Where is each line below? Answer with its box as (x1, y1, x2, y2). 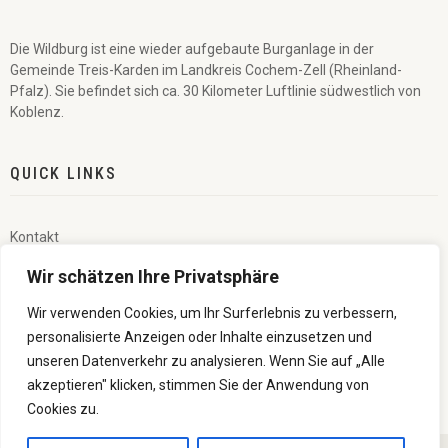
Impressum (10, 313, 82, 329)
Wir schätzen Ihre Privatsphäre (27, 266, 279, 287)
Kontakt (10, 229, 59, 245)
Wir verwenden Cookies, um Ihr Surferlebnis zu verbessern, (27, 305, 397, 321)
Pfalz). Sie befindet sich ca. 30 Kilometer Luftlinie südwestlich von (10, 83, 421, 99)
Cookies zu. (27, 401, 99, 417)
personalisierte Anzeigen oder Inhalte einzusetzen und (27, 329, 372, 345)
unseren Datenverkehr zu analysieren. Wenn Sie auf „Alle (27, 353, 385, 369)
